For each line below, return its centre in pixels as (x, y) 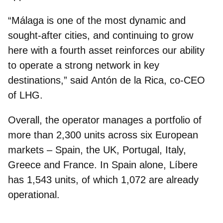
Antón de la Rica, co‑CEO (148, 80)
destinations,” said (50, 80)
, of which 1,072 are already (137, 179)
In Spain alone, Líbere (149, 165)
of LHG (24, 95)
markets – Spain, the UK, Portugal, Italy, (97, 150)
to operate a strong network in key (84, 65)
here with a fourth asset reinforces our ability (106, 50)
